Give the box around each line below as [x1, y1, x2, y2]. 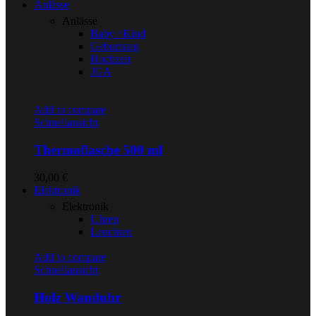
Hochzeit [90, 53, 130, 66]
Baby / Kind [90, 28, 145, 40]
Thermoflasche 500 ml [34, 142, 162, 158]
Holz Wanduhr [34, 289, 121, 305]
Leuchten [90, 225, 132, 238]
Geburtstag [90, 40, 139, 53]
